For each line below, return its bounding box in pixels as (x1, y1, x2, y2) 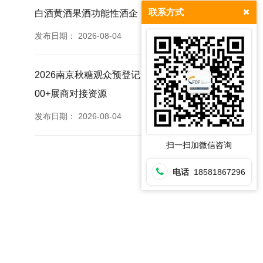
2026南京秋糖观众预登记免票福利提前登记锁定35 (35, 70, 245, 80)
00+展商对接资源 (35, 89, 107, 99)
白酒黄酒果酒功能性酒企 (35, 8, 139, 18)
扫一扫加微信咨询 (166, 140, 232, 150)
